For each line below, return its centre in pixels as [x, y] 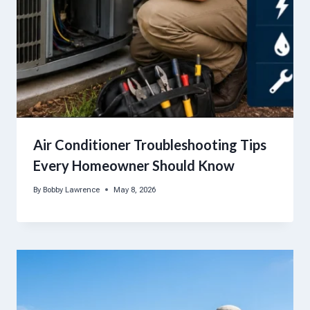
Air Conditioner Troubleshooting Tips [150, 145]
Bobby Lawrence [72, 190]
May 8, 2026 [135, 190]
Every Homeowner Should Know [134, 166]
